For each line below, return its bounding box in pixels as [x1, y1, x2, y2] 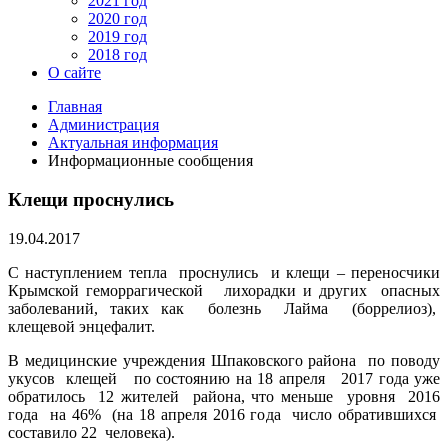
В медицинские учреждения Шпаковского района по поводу [8, 351, 440, 369]
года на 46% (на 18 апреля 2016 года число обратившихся [8, 405, 440, 423]
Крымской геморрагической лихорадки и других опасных [8, 281, 440, 299]
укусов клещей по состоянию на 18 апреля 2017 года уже [8, 369, 440, 387]
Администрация [48, 116, 159, 134]
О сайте [48, 64, 101, 82]
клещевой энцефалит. [8, 317, 155, 335]
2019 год [88, 28, 147, 46]
